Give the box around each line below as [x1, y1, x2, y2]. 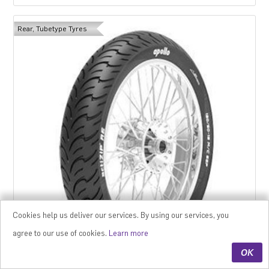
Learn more [109, 229, 148, 237]
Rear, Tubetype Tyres [17, 25, 87, 32]
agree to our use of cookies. [13, 229, 109, 237]
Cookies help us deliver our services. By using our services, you [13, 211, 229, 219]
